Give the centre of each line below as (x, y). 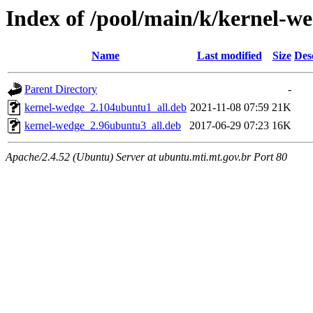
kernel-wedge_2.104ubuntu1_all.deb (105, 108)
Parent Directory (61, 89)
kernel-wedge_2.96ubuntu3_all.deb (103, 126)
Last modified (229, 56)
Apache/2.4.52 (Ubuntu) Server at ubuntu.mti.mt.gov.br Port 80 (146, 157)
